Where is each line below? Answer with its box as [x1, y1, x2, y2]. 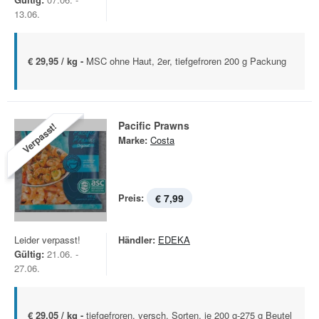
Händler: [118, 233, 155, 246]
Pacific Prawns [118, 118, 189, 132]
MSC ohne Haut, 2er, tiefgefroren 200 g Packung [86, 54, 286, 68]
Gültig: [14, 247, 44, 261]
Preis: [118, 191, 144, 204]
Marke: [118, 133, 147, 147]
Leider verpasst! [14, 233, 80, 246]
